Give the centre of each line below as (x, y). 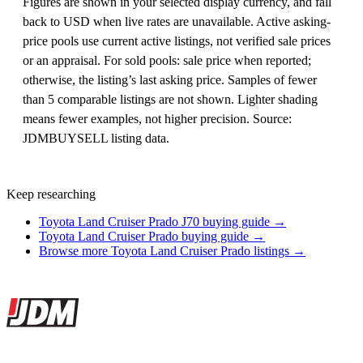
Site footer (49, 307)
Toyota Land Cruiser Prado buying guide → (152, 237)
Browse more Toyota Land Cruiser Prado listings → (172, 251)
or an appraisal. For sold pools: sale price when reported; (167, 61)
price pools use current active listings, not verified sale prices (177, 41)
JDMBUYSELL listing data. (96, 139)
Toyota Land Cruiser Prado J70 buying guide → (162, 222)
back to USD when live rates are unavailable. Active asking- (177, 22)
